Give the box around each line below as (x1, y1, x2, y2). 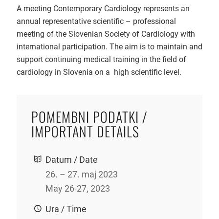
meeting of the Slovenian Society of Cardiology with (16, 29, 195, 39)
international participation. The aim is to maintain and (16, 42, 202, 51)
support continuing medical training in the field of (16, 54, 186, 64)
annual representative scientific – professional (16, 16, 176, 26)
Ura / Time (45, 204, 87, 215)
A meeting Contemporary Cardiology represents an (16, 3, 190, 13)
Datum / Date (45, 154, 98, 165)
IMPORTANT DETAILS (31, 121, 139, 142)
